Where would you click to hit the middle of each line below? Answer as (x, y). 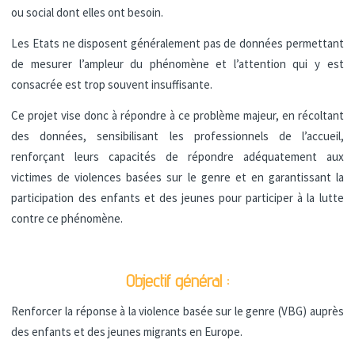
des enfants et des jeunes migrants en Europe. (127, 331)
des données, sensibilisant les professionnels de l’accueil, (177, 136)
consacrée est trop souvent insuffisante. (112, 84)
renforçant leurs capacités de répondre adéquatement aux (177, 156)
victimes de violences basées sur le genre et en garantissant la (177, 177)
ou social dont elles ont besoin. (88, 12)
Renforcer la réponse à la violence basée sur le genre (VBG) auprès (177, 311)
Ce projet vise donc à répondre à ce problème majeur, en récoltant (177, 115)
